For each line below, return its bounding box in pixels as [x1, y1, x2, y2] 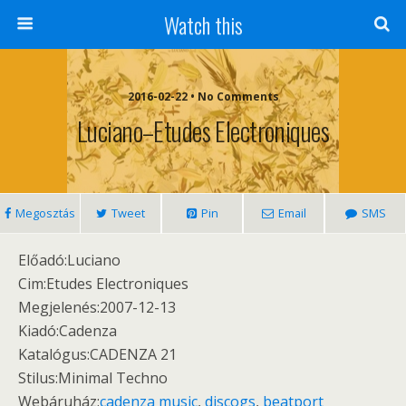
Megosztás [15, 205, 75, 221]
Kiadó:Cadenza [18, 321, 117, 341]
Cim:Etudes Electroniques [18, 274, 188, 294]
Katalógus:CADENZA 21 [18, 344, 177, 364]
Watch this [163, 8, 243, 41]
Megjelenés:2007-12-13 [18, 297, 176, 317]
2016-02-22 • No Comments [127, 89, 279, 104]
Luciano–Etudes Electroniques [77, 111, 329, 150]
